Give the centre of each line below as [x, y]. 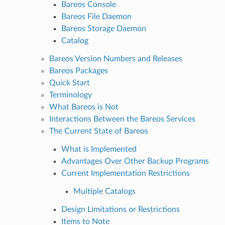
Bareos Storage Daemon [103, 28]
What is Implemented [99, 149]
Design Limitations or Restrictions [120, 209]
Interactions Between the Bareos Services [122, 119]
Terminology [70, 95]
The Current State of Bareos [98, 131]
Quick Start [69, 83]
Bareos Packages [78, 71]
